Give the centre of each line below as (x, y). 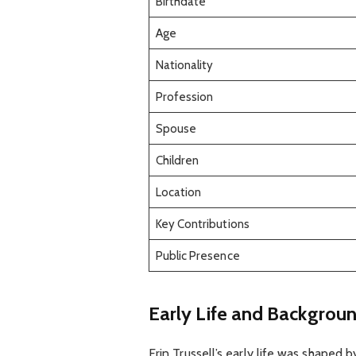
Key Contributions (202, 224)
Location (178, 192)
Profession (184, 97)
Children (177, 161)
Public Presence (197, 256)
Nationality (184, 65)
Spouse (176, 129)
